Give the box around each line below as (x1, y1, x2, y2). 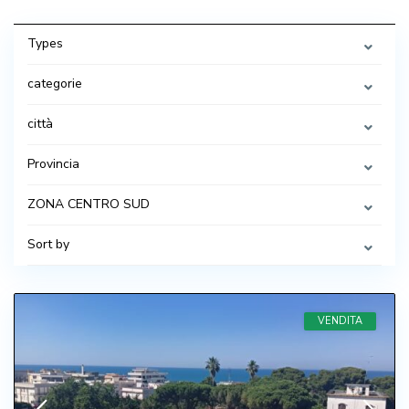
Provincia (27, 155, 79, 173)
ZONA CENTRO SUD (27, 195, 150, 213)
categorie (27, 75, 82, 92)
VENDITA (318, 314, 362, 328)
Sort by (27, 236, 69, 253)
